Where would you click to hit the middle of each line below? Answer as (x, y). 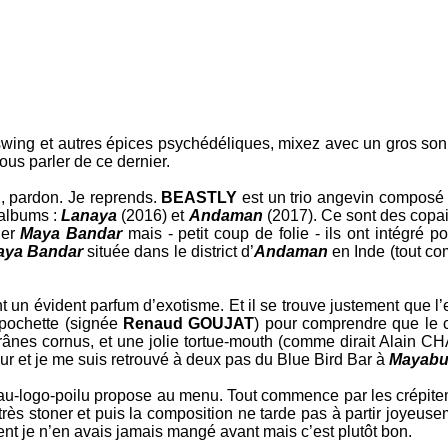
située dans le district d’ (168, 251)
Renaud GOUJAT (188, 323)
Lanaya (88, 215)
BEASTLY (199, 197)
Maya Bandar (71, 233)
